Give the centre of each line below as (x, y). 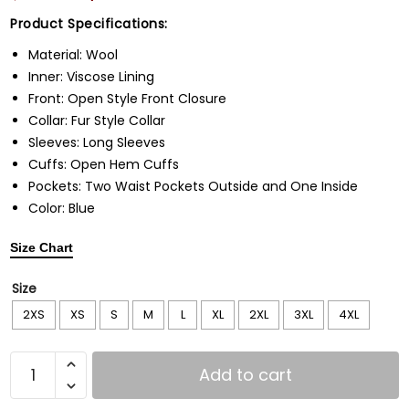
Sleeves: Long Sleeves (97, 142)
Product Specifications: (89, 23)
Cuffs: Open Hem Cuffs (104, 164)
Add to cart (246, 374)
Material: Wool (73, 54)
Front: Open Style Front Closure (127, 98)
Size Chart (42, 247)
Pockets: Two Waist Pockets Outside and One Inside (193, 186)
